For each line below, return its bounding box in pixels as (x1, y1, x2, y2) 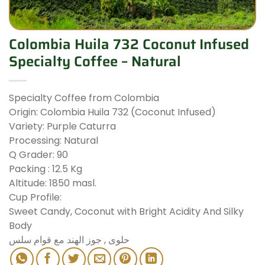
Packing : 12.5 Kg (9, 161, 82, 176)
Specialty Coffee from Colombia (9, 91, 159, 105)
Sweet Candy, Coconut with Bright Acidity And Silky (9, 204, 244, 218)
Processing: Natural (9, 133, 98, 147)
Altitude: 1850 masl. (9, 176, 96, 190)
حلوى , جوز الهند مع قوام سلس (9, 232, 130, 247)
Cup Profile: (9, 190, 62, 204)
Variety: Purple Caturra (9, 119, 116, 133)
